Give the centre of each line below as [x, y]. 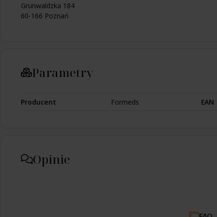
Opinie [52, 159]
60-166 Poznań [45, 15]
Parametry [62, 72]
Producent [39, 102]
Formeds [125, 102]
